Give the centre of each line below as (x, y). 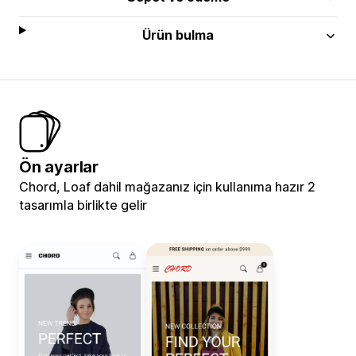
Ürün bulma (178, 35)
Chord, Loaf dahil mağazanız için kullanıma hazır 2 (167, 186)
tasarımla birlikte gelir (83, 205)
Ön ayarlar (59, 166)
